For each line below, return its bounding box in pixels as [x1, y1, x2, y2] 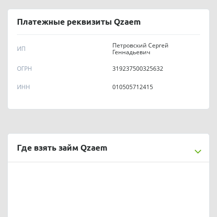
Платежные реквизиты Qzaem [17, 17, 141, 27]
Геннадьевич [112, 47, 151, 56]
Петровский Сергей [112, 41, 169, 49]
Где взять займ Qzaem [17, 142, 108, 152]
